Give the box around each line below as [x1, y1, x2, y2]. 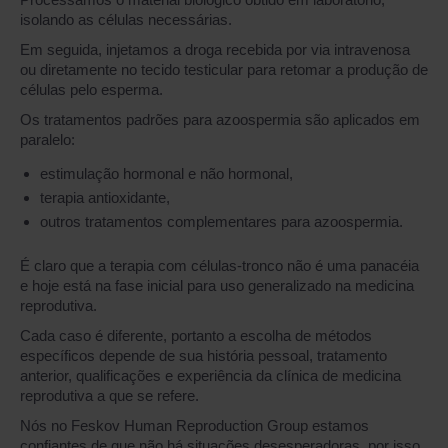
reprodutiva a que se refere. [20, 387, 199, 404]
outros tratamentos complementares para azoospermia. [40, 213, 403, 230]
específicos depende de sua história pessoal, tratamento [20, 347, 387, 364]
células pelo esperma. [20, 81, 163, 98]
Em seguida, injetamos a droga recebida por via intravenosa [20, 41, 410, 58]
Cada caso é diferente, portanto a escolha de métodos [20, 327, 372, 344]
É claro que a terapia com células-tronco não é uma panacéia [20, 257, 419, 274]
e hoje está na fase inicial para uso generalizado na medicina [20, 277, 414, 294]
